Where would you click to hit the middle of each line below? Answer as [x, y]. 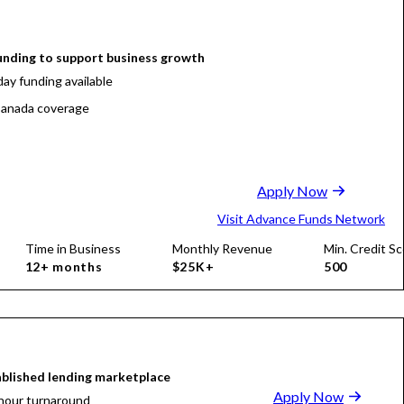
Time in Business [73, 248]
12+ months [64, 266]
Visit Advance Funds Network [301, 219]
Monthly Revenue [222, 248]
